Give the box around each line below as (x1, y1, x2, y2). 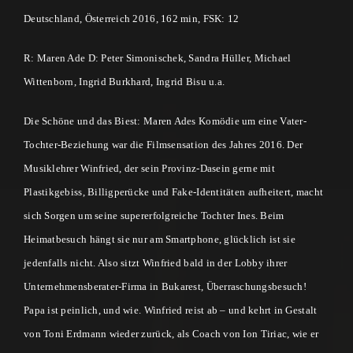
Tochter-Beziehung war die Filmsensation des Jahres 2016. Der (24, 139, 303, 151)
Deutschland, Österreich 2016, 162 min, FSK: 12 (24, 13, 240, 25)
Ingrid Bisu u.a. (155, 76, 225, 88)
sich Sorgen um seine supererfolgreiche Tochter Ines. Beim (24, 210, 284, 222)
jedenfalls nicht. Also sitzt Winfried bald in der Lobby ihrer (24, 257, 288, 269)
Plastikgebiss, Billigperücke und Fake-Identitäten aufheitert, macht (24, 186, 324, 199)
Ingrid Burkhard (79, 76, 151, 88)
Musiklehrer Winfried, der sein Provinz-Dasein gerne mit (24, 162, 275, 175)
